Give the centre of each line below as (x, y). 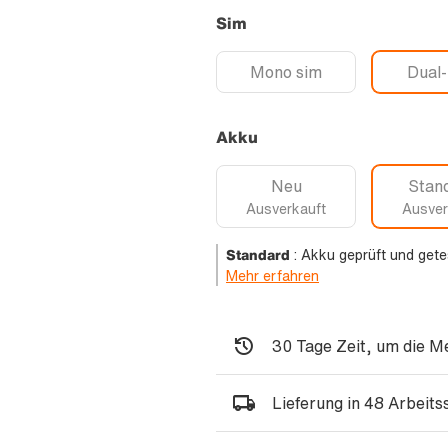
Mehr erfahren (272, 276)
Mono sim (286, 72)
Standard (258, 255)
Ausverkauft (286, 209)
